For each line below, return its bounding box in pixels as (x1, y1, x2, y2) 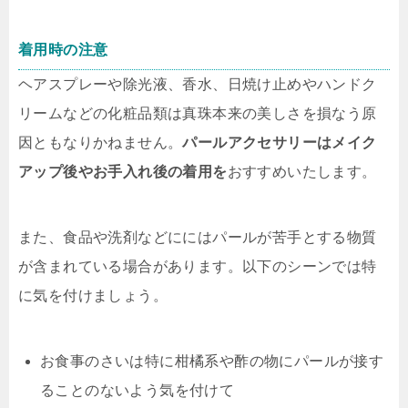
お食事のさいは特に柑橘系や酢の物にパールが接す (40, 352, 384, 369)
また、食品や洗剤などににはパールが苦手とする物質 (18, 229, 377, 245)
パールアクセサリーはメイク (182, 134, 377, 150)
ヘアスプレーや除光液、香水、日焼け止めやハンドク (18, 76, 377, 92)
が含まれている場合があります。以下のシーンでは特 (18, 258, 377, 274)
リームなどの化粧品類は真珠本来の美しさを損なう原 (18, 105, 377, 121)
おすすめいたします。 (227, 163, 377, 179)
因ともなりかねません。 (18, 134, 183, 150)
